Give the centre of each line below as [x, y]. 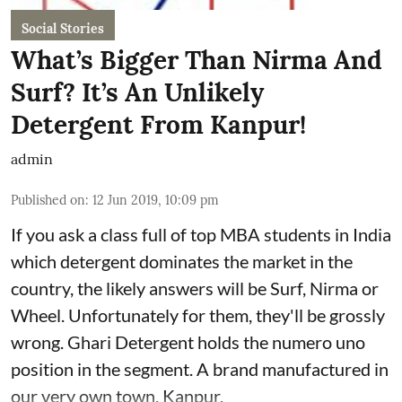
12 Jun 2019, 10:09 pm [156, 200]
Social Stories [63, 28]
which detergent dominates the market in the [182, 261]
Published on [48, 200]
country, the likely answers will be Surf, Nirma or [195, 288]
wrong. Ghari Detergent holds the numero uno [188, 341]
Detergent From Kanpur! [158, 124]
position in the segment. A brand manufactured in [200, 368]
